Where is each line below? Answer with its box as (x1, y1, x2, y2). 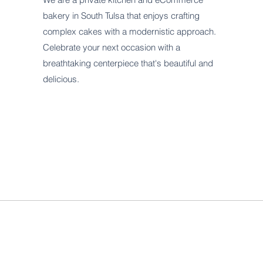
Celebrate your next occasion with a (43, 42, 181, 53)
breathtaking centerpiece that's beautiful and (43, 58, 214, 69)
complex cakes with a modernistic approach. (43, 26, 217, 37)
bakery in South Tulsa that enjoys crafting (43, 10, 200, 21)
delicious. (43, 73, 80, 85)
